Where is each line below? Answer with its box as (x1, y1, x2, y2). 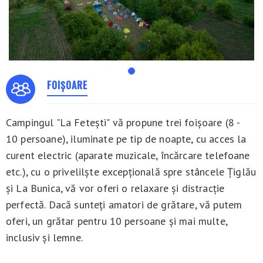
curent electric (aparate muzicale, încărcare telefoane (6, 149, 250, 163)
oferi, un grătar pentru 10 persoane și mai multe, (6, 214, 227, 228)
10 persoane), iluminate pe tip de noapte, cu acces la (6, 132, 247, 146)
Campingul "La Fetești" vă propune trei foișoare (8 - (6, 116, 240, 130)
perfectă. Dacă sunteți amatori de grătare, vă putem (6, 198, 242, 212)
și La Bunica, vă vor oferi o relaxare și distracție (6, 181, 225, 195)
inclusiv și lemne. (6, 231, 83, 245)
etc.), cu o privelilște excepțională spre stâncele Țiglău (6, 165, 257, 179)
